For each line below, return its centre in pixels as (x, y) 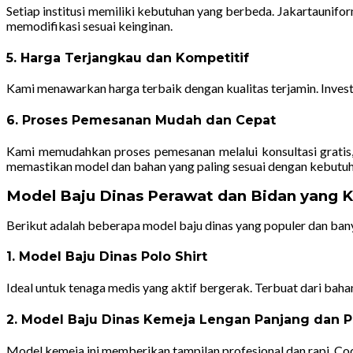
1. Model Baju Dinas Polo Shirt (107, 257)
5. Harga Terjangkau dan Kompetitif (128, 58)
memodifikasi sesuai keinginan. (89, 25)
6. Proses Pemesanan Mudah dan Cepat (141, 120)
